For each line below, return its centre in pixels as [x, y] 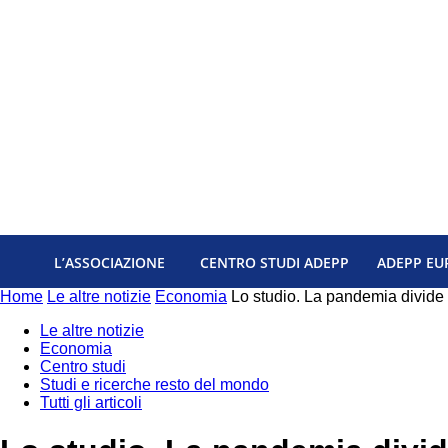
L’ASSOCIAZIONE [109, 262]
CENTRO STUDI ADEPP [274, 262]
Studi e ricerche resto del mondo [154, 384]
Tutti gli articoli [91, 402]
